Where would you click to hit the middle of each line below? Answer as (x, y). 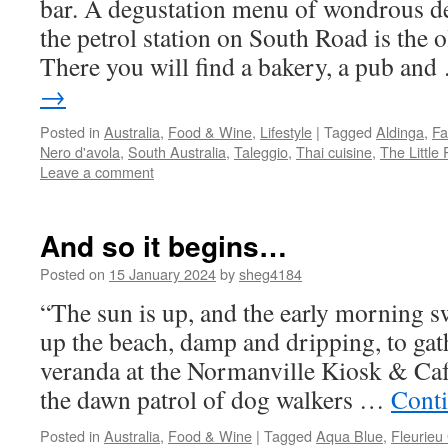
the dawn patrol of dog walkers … (215, 399)
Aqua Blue (349, 435)
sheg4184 (270, 273)
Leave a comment (97, 171)
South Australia (177, 151)
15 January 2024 (162, 273)
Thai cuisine (334, 151)
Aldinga (400, 131)
